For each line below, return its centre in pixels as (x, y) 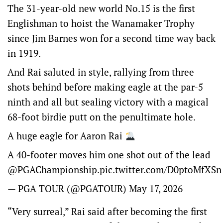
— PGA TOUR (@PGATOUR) (68, 188)
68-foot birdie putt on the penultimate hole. (102, 117)
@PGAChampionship (52, 169)
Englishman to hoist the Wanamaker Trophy (101, 23)
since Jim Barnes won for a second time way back (111, 38)
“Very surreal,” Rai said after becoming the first (107, 211)
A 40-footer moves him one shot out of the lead (109, 155)
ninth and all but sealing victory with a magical (108, 102)
